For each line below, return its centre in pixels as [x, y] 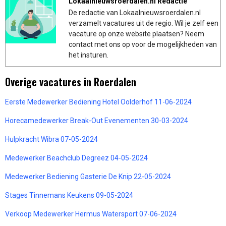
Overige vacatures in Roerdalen [71, 81]
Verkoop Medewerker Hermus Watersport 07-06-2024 [91, 214]
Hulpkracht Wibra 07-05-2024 [51, 139]
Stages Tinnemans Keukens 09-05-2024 [69, 195]
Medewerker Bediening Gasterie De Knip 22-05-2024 [88, 176]
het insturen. [89, 55]
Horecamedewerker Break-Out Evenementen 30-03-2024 [97, 120]
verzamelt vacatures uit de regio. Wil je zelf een [144, 23]
